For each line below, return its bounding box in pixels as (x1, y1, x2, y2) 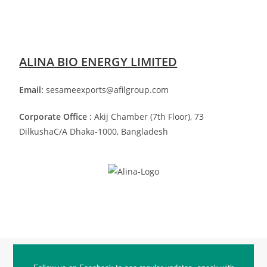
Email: (19, 84, 46, 95)
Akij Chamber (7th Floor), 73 (92, 111, 204, 122)
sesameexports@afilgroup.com (46, 84, 169, 95)
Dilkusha (19, 126, 54, 137)
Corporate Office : (19, 111, 92, 122)
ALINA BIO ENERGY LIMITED (19, 54, 178, 70)
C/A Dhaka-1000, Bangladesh (54, 126, 169, 137)
